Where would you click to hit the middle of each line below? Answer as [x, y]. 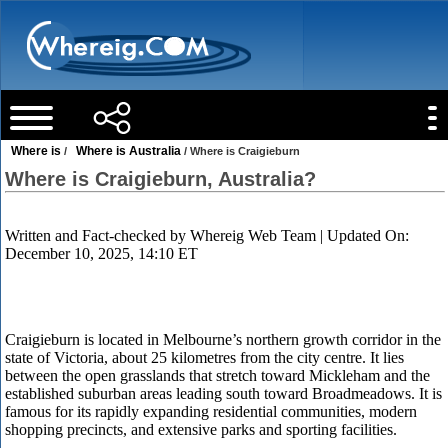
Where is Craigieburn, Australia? [161, 179]
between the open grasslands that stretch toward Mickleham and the [218, 375]
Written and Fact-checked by [98, 235]
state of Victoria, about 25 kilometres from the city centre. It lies [205, 357]
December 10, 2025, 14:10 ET [102, 253]
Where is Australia [129, 151]
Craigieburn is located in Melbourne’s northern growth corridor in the [223, 339]
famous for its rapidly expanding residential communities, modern [211, 411]
